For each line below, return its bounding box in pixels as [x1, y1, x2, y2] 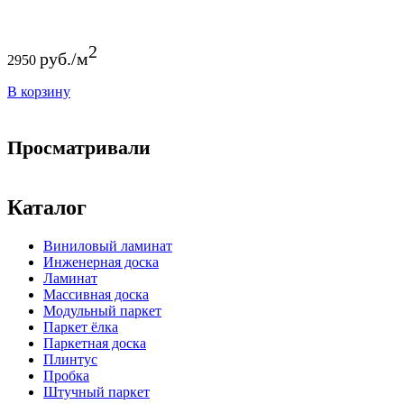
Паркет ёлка [43, 318, 118, 335]
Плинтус [43, 351, 97, 367]
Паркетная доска [43, 335, 146, 351]
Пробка [43, 367, 89, 383]
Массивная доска [43, 286, 149, 302]
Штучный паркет [43, 383, 150, 399]
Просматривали [7, 135, 151, 159]
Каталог [7, 195, 87, 219]
